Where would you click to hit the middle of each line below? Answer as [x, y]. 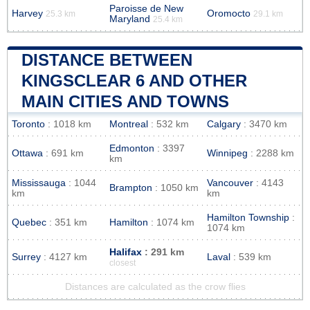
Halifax [126, 252]
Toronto [28, 124]
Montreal [129, 124]
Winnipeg [227, 153]
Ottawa [27, 153]
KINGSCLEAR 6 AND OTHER [134, 80]
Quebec [29, 222]
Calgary [224, 124]
